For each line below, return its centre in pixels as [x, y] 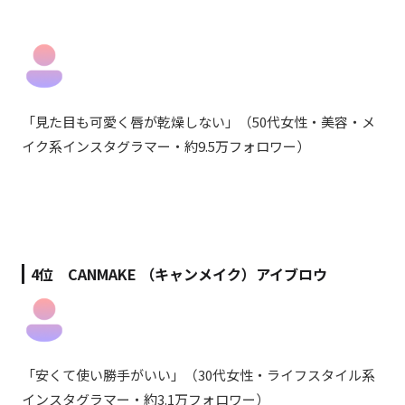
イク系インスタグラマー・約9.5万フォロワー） [166, 146]
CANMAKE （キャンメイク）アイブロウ [198, 273]
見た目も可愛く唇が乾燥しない [130, 121]
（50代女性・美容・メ [307, 121]
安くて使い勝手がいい [103, 375]
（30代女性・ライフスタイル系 [280, 375]
